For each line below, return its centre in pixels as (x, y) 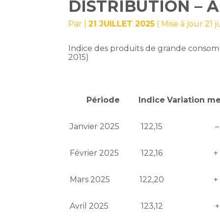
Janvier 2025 (95, 127)
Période (103, 100)
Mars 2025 (90, 180)
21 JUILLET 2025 (122, 24)
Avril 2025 (89, 206)
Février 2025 (95, 153)
